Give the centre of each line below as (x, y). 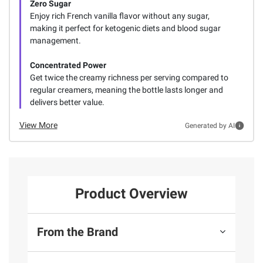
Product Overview (131, 193)
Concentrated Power (68, 65)
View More (38, 125)
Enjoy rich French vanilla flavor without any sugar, (119, 16)
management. (55, 41)
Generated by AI (210, 125)
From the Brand (77, 232)
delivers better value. (67, 102)
